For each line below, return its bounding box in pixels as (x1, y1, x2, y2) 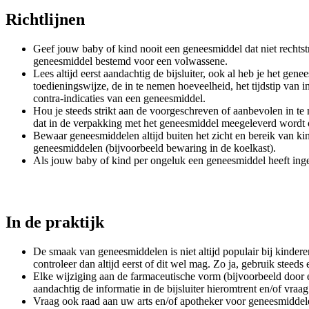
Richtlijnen (6, 10, 85, 28)
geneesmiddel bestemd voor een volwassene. (33, 54, 228, 67)
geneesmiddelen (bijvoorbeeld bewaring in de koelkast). (33, 141, 276, 154)
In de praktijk (6, 212, 104, 231)
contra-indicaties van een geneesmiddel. (33, 92, 206, 104)
